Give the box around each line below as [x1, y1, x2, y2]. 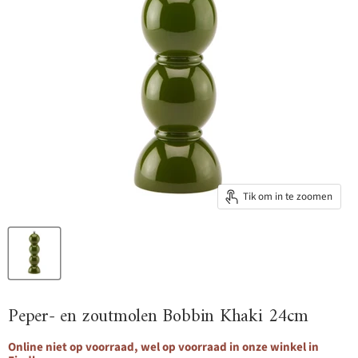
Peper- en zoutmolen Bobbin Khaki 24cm [8, 301, 308, 333]
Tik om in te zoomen [243, 189, 332, 204]
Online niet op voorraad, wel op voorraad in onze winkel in [8, 339, 319, 356]
